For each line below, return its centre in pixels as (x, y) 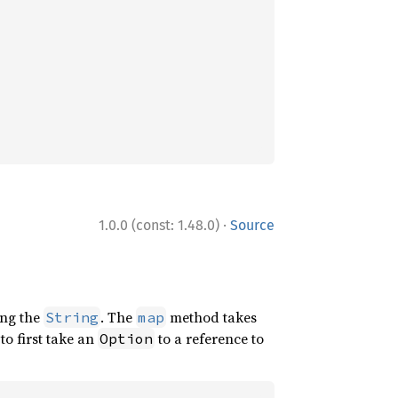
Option (126, 338)
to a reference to (209, 338)
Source (252, 225)
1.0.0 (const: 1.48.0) (159, 225)
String (72, 317)
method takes (211, 317)
